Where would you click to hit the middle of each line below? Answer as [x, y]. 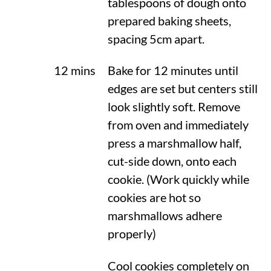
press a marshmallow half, [174, 143]
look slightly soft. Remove [174, 107]
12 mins [75, 71]
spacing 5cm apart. [156, 39]
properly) [132, 234]
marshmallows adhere [165, 216]
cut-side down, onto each [172, 162]
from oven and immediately [178, 125]
